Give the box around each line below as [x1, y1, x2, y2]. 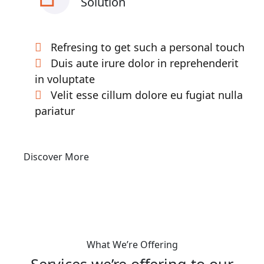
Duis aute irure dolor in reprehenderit [51, 56, 239, 70]
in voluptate [35, 72, 95, 86]
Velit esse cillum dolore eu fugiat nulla [51, 88, 243, 102]
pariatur [35, 104, 75, 118]
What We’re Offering [86, 238, 178, 251]
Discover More [24, 150, 89, 163]
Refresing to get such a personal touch [51, 40, 245, 54]
